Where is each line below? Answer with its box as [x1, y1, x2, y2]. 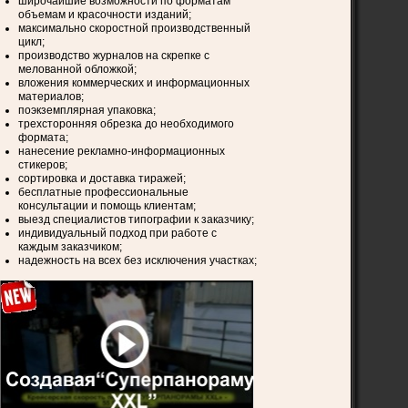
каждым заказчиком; [18, 240, 123, 253]
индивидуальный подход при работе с [18, 227, 218, 240]
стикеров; [18, 158, 68, 171]
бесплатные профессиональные [18, 186, 189, 199]
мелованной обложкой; [18, 63, 138, 76]
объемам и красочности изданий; [18, 8, 192, 21]
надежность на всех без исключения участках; [18, 254, 258, 267]
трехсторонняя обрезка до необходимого [18, 117, 235, 130]
